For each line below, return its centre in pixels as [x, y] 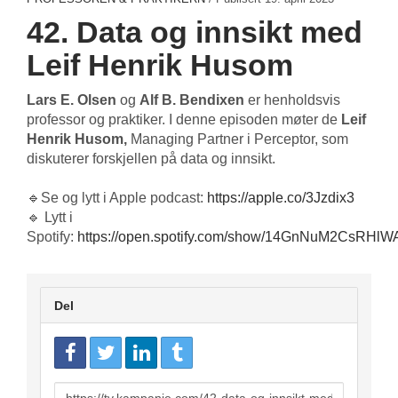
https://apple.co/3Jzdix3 [281, 198]
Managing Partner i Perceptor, [224, 139]
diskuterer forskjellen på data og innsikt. [151, 159]
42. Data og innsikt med [195, 32]
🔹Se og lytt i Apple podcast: [117, 198]
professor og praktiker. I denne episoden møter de [184, 120]
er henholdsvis [292, 100]
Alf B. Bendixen [192, 100]
